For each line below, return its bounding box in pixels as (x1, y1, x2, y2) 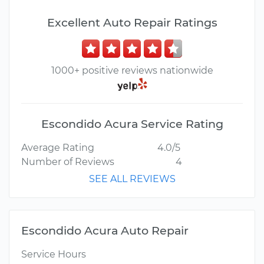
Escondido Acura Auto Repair (21, 223, 189, 238)
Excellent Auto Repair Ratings (47, 15, 217, 29)
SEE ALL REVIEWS (88, 173, 176, 185)
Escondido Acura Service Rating (41, 117, 223, 131)
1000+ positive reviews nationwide (51, 65, 213, 76)
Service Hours (21, 249, 86, 260)
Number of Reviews (21, 156, 114, 168)
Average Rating (21, 142, 94, 154)
